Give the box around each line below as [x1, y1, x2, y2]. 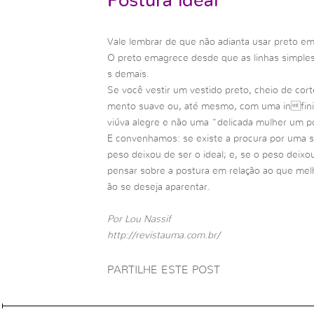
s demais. [107, 69, 149, 79]
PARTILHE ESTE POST [107, 264, 220, 275]
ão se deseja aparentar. [107, 182, 210, 192]
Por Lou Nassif [107, 214, 171, 225]
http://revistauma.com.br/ [107, 231, 220, 241]
